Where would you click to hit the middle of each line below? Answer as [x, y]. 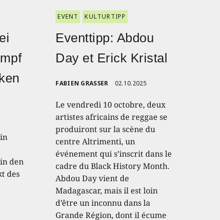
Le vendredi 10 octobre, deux [111, 104]
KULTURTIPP [105, 16]
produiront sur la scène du [106, 129]
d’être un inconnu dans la [103, 203]
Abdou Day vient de [93, 178]
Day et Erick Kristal [112, 58]
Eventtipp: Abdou [105, 38]
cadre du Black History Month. [113, 166]
